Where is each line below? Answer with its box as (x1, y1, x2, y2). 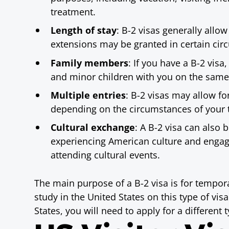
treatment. (51, 5, 96, 18)
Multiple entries (51, 88, 126, 101)
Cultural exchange (51, 121, 135, 134)
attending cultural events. (51, 148, 161, 162)
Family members (51, 56, 129, 69)
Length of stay (51, 24, 117, 37)
